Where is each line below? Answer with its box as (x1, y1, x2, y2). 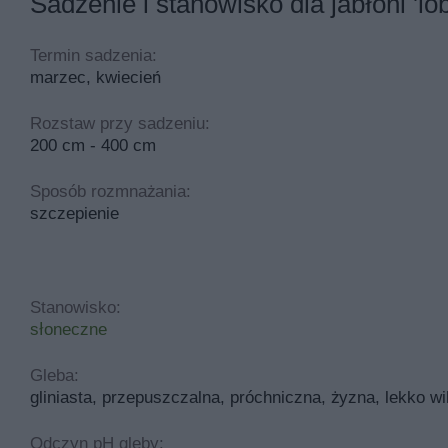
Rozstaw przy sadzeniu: (30, 113, 210, 133)
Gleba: (30, 365, 79, 385)
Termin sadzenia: (30, 45, 157, 65)
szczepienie (30, 203, 119, 223)
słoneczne (30, 319, 107, 339)
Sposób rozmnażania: (30, 181, 191, 201)
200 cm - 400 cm (30, 135, 156, 155)
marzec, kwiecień (30, 67, 161, 87)
